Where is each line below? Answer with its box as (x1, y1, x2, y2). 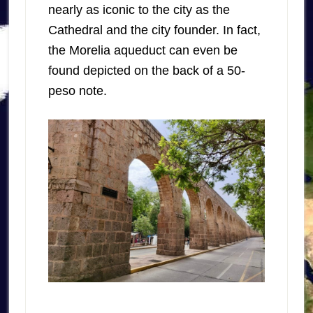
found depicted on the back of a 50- (48, 64, 245, 78)
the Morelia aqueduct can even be (48, 43, 238, 58)
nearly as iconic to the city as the (48, 3, 230, 17)
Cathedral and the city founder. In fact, (48, 23, 261, 38)
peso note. (48, 84, 107, 99)
